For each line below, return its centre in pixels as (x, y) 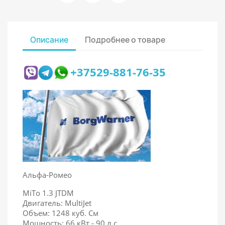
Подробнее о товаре (125, 40)
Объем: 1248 (47, 213)
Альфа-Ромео (47, 175)
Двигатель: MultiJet (57, 203)
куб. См (85, 213)
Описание (49, 40)
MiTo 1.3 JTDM (48, 193)
